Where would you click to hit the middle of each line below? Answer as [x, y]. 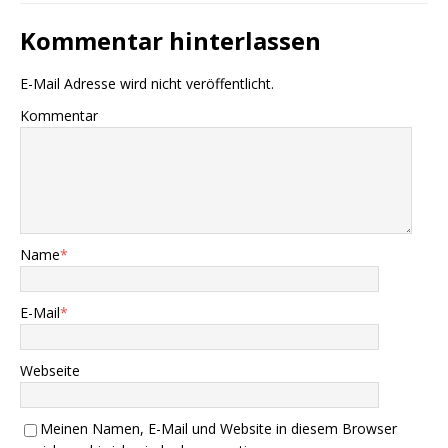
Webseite [50, 371]
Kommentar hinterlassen [170, 41]
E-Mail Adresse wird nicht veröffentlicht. [147, 84]
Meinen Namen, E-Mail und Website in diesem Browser [218, 429]
